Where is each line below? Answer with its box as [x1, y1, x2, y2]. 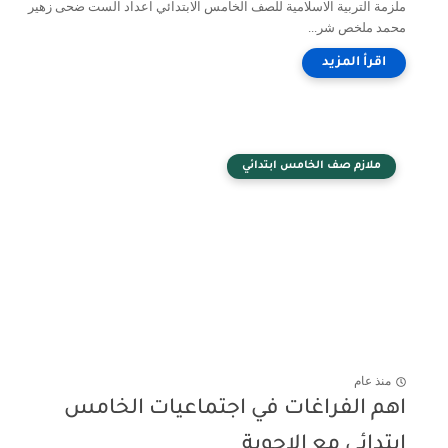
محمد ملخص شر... [308, 20, 406, 35]
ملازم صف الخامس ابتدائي [242, 160, 381, 172]
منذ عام [354, 374, 391, 389]
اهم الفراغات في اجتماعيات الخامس [64, 398, 406, 421]
